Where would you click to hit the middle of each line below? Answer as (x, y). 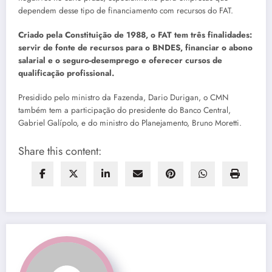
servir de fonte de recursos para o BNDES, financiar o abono (135, 48)
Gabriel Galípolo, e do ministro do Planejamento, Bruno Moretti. (130, 123)
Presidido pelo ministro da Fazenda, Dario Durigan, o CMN (123, 98)
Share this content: (60, 151)
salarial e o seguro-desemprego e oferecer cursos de (120, 61)
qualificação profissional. (66, 73)
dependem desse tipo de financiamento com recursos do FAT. (126, 10)
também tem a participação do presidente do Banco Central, (124, 110)
